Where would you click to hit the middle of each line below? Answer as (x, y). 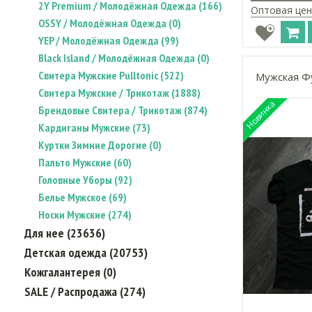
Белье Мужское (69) (83, 197)
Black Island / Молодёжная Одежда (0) (124, 58)
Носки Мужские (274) (85, 214)
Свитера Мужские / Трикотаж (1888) (119, 93)
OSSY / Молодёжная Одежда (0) (110, 23)
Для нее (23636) (65, 233)
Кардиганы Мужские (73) (94, 127)
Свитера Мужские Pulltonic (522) (111, 75)
